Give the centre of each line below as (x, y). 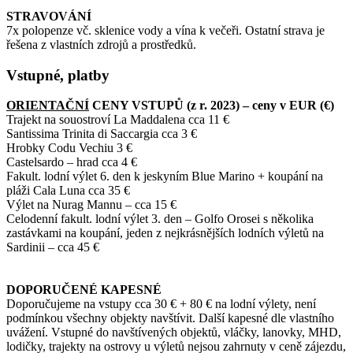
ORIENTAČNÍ (48, 106)
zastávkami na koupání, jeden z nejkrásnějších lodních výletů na (165, 233)
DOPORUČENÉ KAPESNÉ (84, 290)
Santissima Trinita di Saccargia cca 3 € (102, 134)
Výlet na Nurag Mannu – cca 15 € (91, 205)
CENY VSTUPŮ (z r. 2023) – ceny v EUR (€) (212, 106)
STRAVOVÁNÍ (49, 16)
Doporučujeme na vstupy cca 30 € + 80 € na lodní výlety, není (161, 304)
